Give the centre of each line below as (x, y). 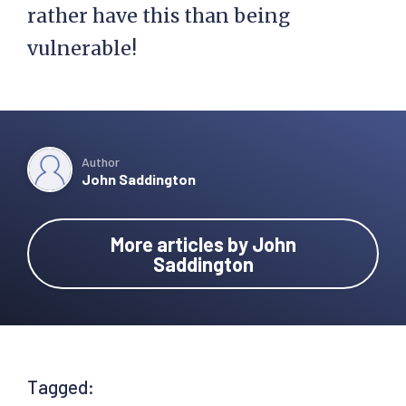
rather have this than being (159, 16)
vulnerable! (82, 48)
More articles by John (203, 244)
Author (101, 162)
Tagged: (61, 387)
